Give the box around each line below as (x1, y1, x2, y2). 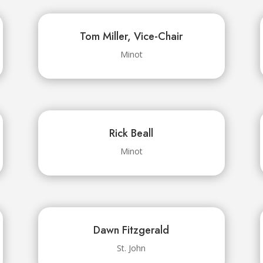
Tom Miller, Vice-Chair (80, 29, 183, 45)
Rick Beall (109, 126, 154, 141)
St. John (117, 242, 146, 254)
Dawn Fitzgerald (93, 222, 170, 238)
